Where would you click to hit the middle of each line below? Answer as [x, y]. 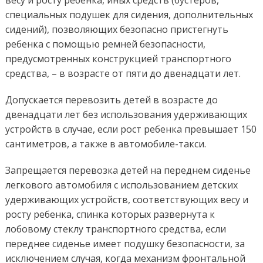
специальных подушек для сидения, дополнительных [129, 15]
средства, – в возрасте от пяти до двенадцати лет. [123, 74]
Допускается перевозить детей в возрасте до [111, 100]
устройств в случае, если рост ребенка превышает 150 [131, 129]
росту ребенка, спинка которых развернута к [110, 215]
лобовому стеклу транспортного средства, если [115, 229]
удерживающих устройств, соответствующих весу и [127, 200]
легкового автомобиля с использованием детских [121, 185]
